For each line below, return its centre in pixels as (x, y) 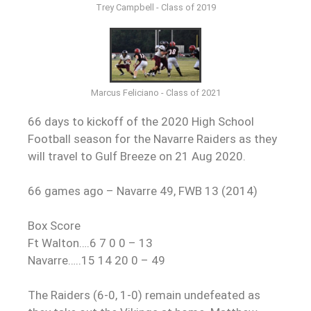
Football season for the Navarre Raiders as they (152, 139)
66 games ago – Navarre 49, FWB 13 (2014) (143, 191)
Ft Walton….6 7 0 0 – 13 (90, 243)
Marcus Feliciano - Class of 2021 (155, 93)
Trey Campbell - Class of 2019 (155, 7)
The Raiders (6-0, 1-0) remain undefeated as (144, 295)
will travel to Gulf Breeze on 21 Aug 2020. (137, 157)
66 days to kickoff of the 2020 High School (141, 122)
